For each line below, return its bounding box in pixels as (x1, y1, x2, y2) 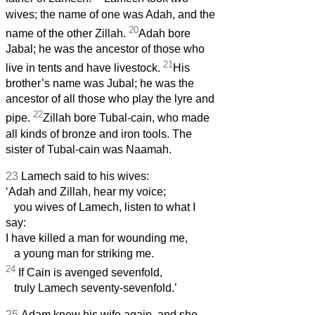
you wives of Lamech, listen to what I (6, 200, 195, 213)
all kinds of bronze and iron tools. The (6, 127, 192, 140)
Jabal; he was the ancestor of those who (6, 42, 205, 55)
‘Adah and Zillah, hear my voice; (6, 185, 166, 198)
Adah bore (139, 27, 191, 39)
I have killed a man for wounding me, (6, 231, 188, 244)
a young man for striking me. (6, 247, 154, 259)
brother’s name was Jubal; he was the (6, 77, 194, 90)
